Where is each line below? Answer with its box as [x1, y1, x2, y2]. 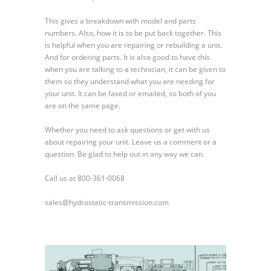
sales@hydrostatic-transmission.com [45, 197, 169, 207]
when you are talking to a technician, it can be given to [45, 64, 226, 74]
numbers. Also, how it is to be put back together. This [45, 27, 221, 38]
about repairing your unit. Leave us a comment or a [45, 136, 217, 147]
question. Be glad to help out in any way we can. [45, 148, 204, 159]
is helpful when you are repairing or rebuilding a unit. [45, 39, 222, 50]
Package [171, 10, 200, 19]
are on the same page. [45, 100, 120, 111]
